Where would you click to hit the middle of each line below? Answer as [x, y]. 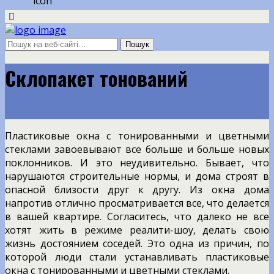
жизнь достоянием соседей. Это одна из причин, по [137, 243]
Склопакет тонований [96, 78]
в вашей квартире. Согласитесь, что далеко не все [137, 216]
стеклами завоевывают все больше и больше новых [137, 149]
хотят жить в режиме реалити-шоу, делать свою [137, 230]
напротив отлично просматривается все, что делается [137, 203]
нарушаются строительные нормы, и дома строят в [137, 176]
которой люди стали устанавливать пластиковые [137, 257]
